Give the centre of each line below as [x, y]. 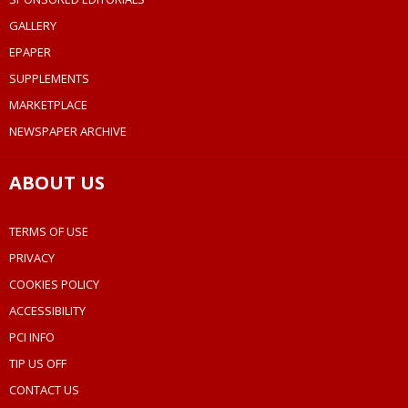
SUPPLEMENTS [49, 79]
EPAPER [30, 52]
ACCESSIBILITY [47, 311]
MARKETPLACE [48, 105]
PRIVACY [32, 258]
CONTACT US [44, 390]
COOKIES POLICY [54, 285]
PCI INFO [32, 337]
